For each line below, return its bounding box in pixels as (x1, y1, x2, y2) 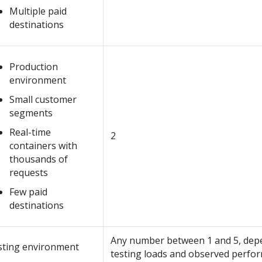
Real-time (9, 126, 51, 139)
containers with (9, 139, 77, 152)
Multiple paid (9, 5, 67, 18)
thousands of (9, 153, 68, 166)
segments (9, 106, 53, 119)
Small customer (9, 93, 77, 106)
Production (9, 60, 58, 73)
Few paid (9, 185, 47, 198)
